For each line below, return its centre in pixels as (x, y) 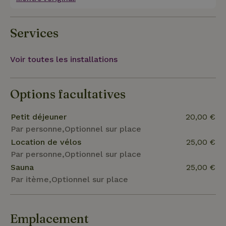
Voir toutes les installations (64, 59)
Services (34, 33)
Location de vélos (46, 142)
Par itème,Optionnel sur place (69, 179)
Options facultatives (68, 94)
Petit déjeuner (39, 117)
